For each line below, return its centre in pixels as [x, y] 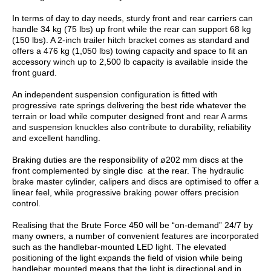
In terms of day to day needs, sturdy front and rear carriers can [132, 18]
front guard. [34, 72]
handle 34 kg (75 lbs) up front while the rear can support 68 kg [132, 29]
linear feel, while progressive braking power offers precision [126, 192]
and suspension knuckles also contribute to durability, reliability [132, 127]
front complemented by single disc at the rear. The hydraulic [128, 170]
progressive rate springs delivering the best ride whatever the [129, 105]
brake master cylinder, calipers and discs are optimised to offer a [135, 181]
